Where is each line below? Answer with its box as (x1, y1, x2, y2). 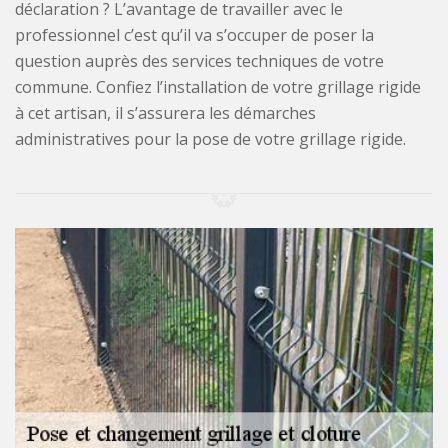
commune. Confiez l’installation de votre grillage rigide (15, 75, 421, 98)
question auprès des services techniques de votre (15, 49, 384, 72)
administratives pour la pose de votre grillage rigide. (15, 127, 406, 150)
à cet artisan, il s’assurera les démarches (15, 101, 316, 124)
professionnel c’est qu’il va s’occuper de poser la (15, 23, 374, 46)
